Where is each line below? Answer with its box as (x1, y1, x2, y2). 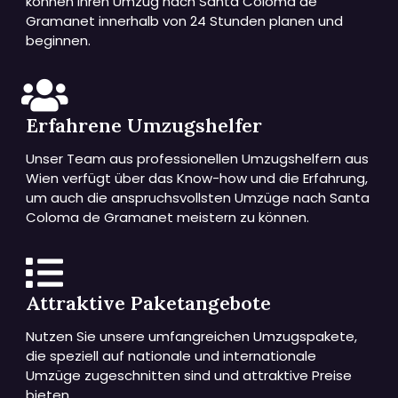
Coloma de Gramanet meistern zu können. (26, 208, 310, 227)
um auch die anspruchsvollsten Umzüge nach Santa (26, 188, 370, 208)
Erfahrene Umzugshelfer (26, 113, 263, 139)
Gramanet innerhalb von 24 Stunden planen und (26, 12, 344, 31)
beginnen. (26, 31, 92, 51)
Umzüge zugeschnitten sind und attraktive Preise (26, 365, 353, 385)
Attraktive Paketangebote (26, 290, 272, 315)
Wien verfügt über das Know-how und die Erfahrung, (26, 169, 369, 188)
